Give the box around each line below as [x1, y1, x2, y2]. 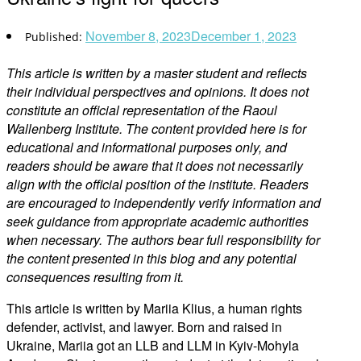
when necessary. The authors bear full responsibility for [6, 230, 320, 249]
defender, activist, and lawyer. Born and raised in [6, 317, 282, 336]
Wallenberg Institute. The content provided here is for [6, 118, 306, 138]
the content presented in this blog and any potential [6, 248, 297, 268]
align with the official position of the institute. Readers [6, 174, 309, 193]
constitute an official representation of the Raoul [6, 100, 277, 119]
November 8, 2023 [85, 26, 191, 45]
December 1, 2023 [191, 26, 297, 45]
